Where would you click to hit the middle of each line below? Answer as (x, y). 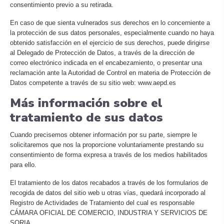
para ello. (23, 165)
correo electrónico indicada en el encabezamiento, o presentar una (106, 63)
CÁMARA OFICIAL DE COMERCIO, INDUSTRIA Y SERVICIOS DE (109, 213)
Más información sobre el (86, 103)
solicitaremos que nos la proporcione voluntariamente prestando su (107, 145)
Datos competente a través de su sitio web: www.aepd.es (93, 83)
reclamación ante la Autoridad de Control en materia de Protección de (110, 73)
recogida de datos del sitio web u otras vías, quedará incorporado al (108, 193)
